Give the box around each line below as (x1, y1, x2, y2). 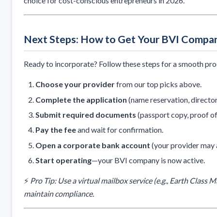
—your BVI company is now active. (92, 155, 205, 165)
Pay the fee (35, 125, 76, 135)
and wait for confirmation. (76, 125, 163, 135)
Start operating (35, 155, 92, 165)
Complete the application (35, 94, 127, 104)
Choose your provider (35, 79, 115, 89)
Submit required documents (35, 109, 136, 119)
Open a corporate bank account (35, 140, 150, 150)
